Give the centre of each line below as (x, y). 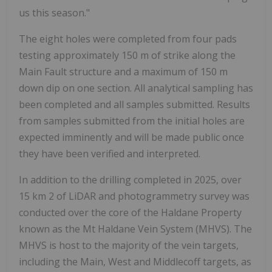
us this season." (54, 12)
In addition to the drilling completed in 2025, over (130, 179)
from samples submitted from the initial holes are (132, 121)
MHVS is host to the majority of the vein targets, (129, 245)
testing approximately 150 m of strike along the (127, 55)
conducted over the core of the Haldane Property (130, 212)
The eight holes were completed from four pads (128, 39)
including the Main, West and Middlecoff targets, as (135, 261)
